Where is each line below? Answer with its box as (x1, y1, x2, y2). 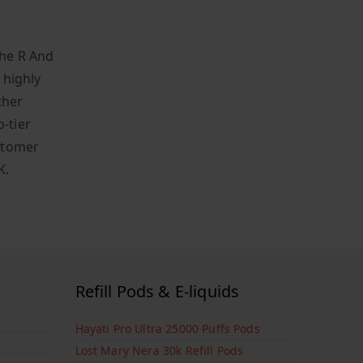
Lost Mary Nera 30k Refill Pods (75, 343, 244, 359)
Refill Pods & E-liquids (75, 280, 240, 303)
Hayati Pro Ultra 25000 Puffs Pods (75, 321, 260, 337)
